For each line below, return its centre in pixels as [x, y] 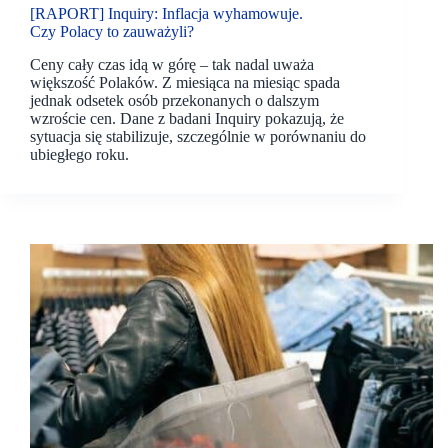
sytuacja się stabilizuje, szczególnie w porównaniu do [198, 136]
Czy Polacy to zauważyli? [112, 32]
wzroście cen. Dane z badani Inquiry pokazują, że [187, 118]
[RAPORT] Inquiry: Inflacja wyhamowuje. [166, 14]
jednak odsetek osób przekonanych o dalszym [174, 100]
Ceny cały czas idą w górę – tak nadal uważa [172, 64]
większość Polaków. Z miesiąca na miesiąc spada [185, 82]
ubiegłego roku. [79, 154]
